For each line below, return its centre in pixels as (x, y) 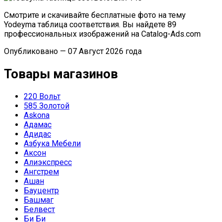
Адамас (38, 125)
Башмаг (39, 200)
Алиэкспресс (48, 163)
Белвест (39, 210)
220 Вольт (42, 97)
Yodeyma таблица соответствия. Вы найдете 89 (90, 24)
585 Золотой (47, 106)
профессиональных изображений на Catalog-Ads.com (102, 34)
